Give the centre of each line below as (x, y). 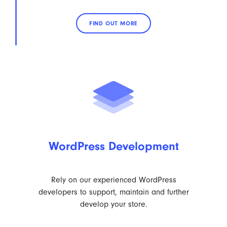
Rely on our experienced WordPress (113, 180)
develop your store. (113, 204)
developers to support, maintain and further (113, 192)
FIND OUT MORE (113, 23)
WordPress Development (113, 146)
